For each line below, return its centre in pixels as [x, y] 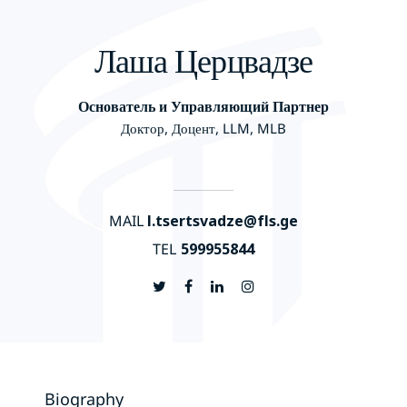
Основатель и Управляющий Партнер [203, 106]
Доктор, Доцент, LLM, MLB [203, 128]
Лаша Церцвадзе [203, 60]
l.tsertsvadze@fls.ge [223, 220]
